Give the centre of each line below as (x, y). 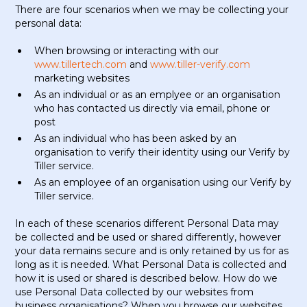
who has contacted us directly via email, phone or (152, 108)
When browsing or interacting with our (127, 51)
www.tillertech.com (81, 64)
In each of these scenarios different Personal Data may (147, 223)
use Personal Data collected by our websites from (135, 292)
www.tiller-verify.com (200, 64)
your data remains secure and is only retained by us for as (152, 251)
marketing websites (82, 78)
